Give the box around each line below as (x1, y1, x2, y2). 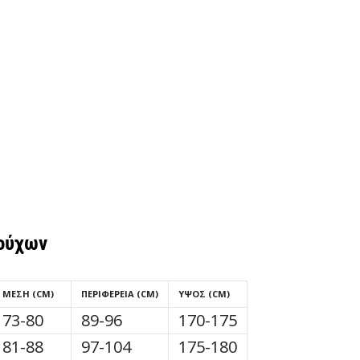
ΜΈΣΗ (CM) (2, 288, 54, 300)
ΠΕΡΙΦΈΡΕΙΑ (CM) (81, 288, 158, 300)
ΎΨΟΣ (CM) (178, 288, 230, 300)
